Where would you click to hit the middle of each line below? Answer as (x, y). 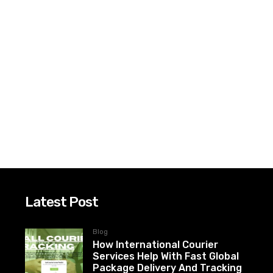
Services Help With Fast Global (166, 257)
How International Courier (156, 245)
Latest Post (62, 202)
